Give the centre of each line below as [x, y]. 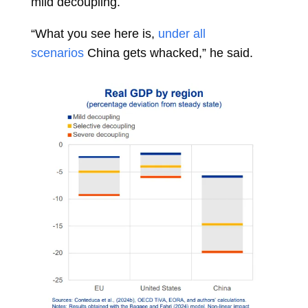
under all [181, 33]
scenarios [57, 53]
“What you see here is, [92, 33]
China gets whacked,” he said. [170, 53]
